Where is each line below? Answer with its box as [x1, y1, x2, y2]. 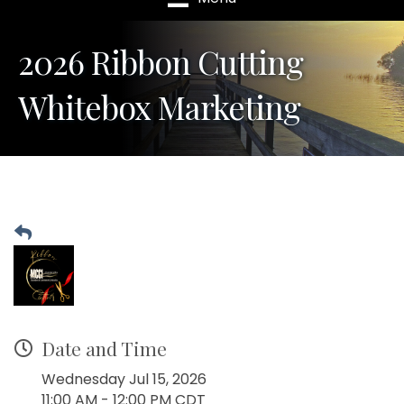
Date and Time [41, 335, 167, 362]
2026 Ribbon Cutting [18, 40, 303, 84]
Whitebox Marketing [18, 85, 300, 129]
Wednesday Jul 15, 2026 [41, 369, 207, 390]
